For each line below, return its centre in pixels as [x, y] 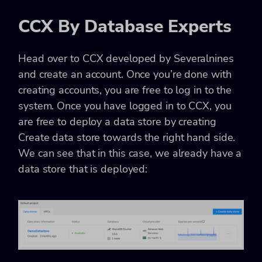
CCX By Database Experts [125, 26]
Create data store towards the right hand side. [127, 137]
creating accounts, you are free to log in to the [125, 90]
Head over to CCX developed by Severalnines [126, 58]
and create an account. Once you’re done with [125, 74]
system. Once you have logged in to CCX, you [125, 106]
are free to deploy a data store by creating [117, 121]
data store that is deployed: [83, 169]
